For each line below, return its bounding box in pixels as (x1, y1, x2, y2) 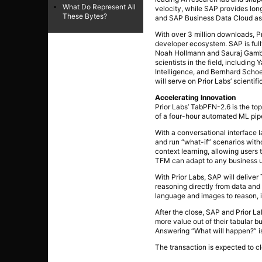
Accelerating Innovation (155, 92, 236, 102)
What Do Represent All (63, 2, 136, 11)
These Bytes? (63, 11, 107, 20)
